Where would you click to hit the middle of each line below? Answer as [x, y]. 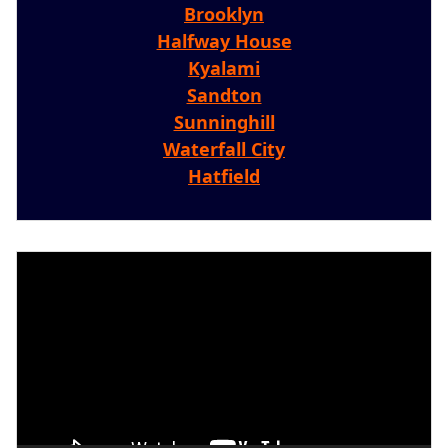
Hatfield [224, 176]
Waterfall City [224, 149]
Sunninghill [224, 122]
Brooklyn [224, 14]
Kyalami [224, 68]
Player [39, 287]
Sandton [224, 95]
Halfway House [224, 41]
